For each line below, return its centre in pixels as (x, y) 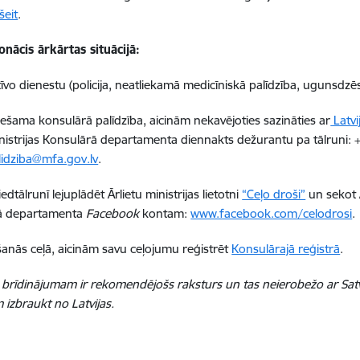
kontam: (165, 213)
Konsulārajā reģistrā (286, 249)
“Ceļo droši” (274, 194)
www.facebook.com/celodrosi (272, 213)
